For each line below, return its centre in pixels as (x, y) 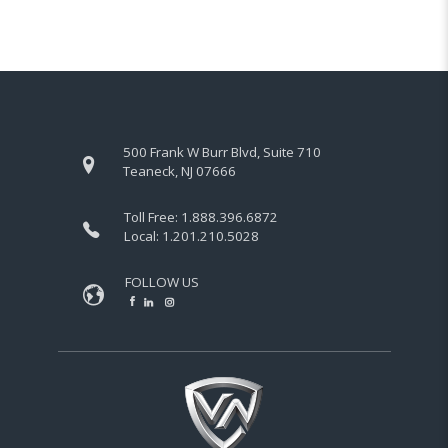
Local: (142, 236)
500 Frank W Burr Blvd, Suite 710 (221, 152)
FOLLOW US (161, 282)
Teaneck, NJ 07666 (179, 171)
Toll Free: (152, 217)
